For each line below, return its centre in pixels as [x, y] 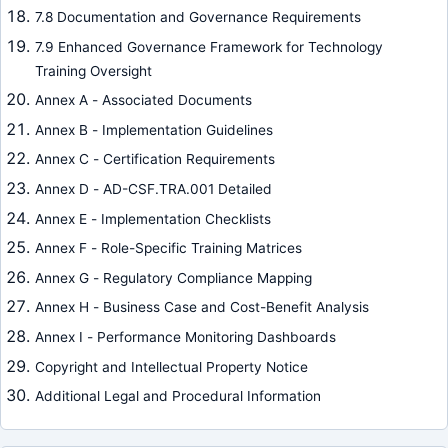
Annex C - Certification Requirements [154, 159]
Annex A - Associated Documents [143, 100]
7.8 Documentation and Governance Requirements [197, 17]
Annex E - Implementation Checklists [152, 218]
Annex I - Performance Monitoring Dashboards [185, 337]
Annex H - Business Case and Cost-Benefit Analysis [201, 307]
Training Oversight [93, 70]
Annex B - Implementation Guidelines [153, 129]
